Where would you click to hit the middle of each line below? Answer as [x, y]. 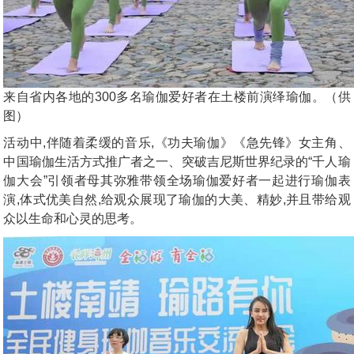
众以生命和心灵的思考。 [73, 218]
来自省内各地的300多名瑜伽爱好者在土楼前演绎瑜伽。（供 [177, 96]
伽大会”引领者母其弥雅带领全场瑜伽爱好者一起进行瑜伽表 [177, 180]
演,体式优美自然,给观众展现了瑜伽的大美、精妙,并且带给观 [177, 199]
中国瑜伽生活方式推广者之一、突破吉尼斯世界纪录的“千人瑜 [177, 161]
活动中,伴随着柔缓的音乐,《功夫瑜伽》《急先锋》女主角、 [177, 142]
